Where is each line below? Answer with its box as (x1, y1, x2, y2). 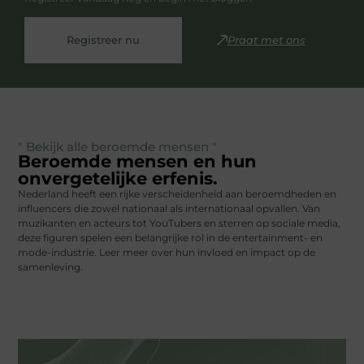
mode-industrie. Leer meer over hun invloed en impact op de (18, 246, 316, 259)
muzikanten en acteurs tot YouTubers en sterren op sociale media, (18, 217, 341, 230)
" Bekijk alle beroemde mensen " (18, 139, 218, 155)
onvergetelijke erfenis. (18, 168, 219, 189)
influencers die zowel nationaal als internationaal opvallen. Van (18, 202, 321, 215)
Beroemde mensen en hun (18, 151, 258, 172)
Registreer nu (67, 33, 140, 47)
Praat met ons (227, 33, 305, 47)
